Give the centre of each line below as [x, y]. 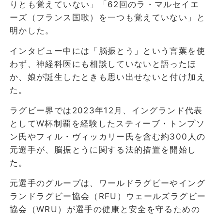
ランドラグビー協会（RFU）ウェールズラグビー [108, 196]
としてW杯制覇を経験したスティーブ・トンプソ [107, 123]
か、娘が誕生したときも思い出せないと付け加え [108, 77]
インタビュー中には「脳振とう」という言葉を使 [108, 51]
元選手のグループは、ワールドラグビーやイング [108, 183]
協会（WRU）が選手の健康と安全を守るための [105, 209]
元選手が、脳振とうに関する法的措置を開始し [103, 149]
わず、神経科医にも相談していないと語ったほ [103, 64]
